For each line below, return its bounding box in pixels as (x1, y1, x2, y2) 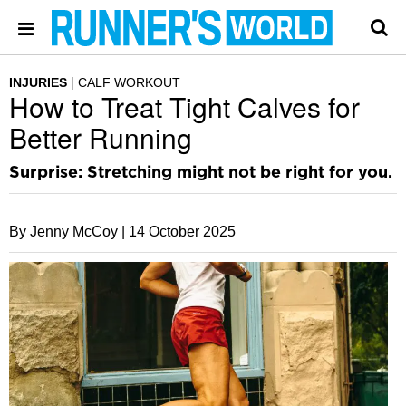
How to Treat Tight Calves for (9, 87, 360, 126)
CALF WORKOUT (78, 75, 180, 90)
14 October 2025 (129, 224, 236, 239)
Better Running (9, 118, 192, 157)
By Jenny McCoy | (9, 224, 125, 239)
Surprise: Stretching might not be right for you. (9, 165, 392, 181)
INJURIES (9, 75, 67, 90)
